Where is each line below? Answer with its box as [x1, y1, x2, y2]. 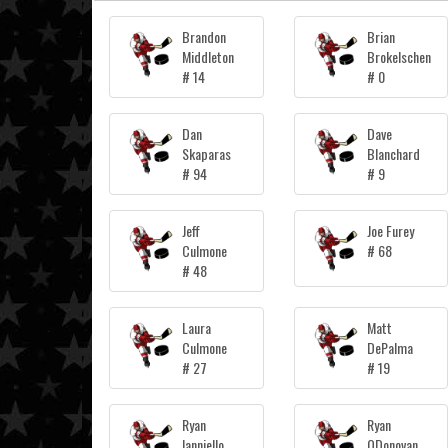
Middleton [182, 46, 235, 68]
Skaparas [182, 143, 232, 165]
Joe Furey [367, 220, 415, 242]
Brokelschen [367, 46, 432, 68]
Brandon [182, 26, 227, 48]
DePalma [367, 337, 414, 359]
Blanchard [367, 143, 421, 165]
